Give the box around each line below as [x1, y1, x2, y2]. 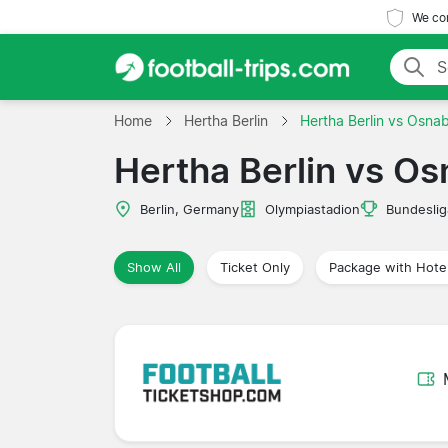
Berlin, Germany [140, 201, 239, 217]
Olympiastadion [265, 201, 360, 217]
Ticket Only [220, 259, 290, 275]
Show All [127, 259, 181, 275]
